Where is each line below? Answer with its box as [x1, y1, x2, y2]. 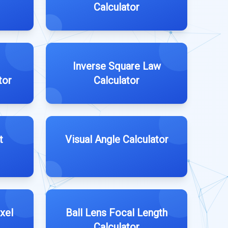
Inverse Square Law [72, 60, 161, 72]
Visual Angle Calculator [65, 133, 168, 146]
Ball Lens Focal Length [66, 207, 167, 219]
